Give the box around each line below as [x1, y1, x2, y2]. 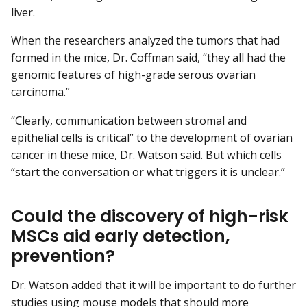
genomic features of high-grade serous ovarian [11, 67, 256, 83]
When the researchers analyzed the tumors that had [11, 33, 280, 49]
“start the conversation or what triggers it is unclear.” [11, 164, 285, 180]
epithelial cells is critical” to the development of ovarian [11, 130, 293, 145]
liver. [11, 5, 35, 21]
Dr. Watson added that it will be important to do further [11, 278, 296, 293]
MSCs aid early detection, [11, 223, 230, 248]
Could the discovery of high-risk [11, 204, 288, 228]
